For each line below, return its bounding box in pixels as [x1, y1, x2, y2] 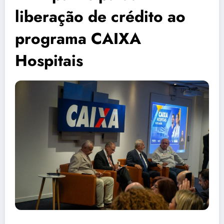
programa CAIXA [15, 27, 141, 50]
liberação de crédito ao [15, 5, 185, 28]
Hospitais [15, 49, 83, 72]
